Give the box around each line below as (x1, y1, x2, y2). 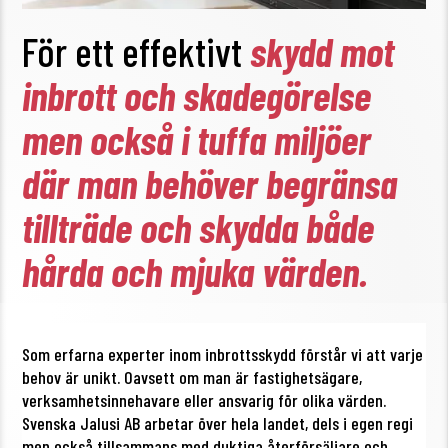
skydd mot (250, 26, 395, 75)
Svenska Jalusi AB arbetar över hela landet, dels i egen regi (22, 411, 414, 434)
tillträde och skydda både (22, 202, 375, 251)
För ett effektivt (22, 26, 251, 75)
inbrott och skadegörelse (22, 70, 372, 119)
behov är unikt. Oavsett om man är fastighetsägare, (22, 365, 363, 388)
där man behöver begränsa (22, 158, 398, 207)
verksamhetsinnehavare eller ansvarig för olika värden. (22, 388, 387, 411)
